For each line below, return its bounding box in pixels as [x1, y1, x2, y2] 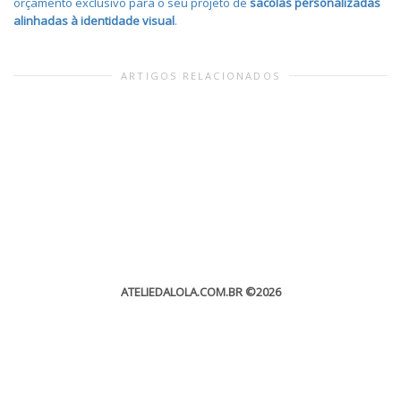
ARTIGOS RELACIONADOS [121, 68, 280, 82]
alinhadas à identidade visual [13, 12, 175, 29]
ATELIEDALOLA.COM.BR [120, 283, 243, 300]
